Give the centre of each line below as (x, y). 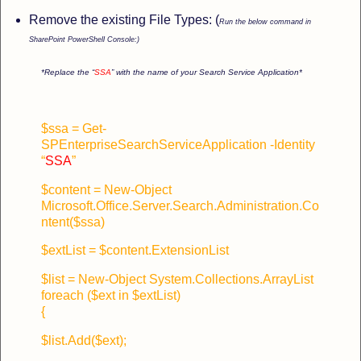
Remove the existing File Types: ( (124, 20)
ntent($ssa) (73, 222)
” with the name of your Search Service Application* (207, 73)
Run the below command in (265, 22)
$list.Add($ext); (84, 341)
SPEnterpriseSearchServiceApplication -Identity (178, 144)
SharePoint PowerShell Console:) (84, 40)
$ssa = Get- (74, 128)
